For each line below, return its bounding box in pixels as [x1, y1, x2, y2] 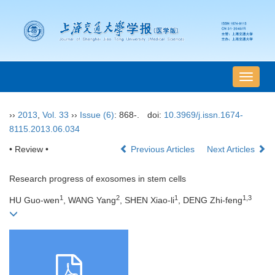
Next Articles [207, 144, 257, 155]
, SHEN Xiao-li [120, 195, 174, 206]
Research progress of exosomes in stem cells [9, 174, 186, 184]
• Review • [9, 144, 48, 155]
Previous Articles [128, 144, 197, 155]
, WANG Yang [63, 195, 116, 206]
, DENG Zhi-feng [178, 195, 242, 206]
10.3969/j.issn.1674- [163, 110, 243, 120]
